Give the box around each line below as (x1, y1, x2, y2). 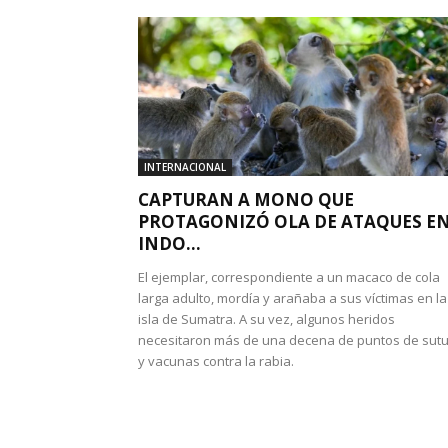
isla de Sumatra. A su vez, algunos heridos (138, 310, 395, 328)
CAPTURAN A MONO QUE (138, 188, 354, 211)
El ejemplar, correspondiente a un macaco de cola (138, 268, 440, 286)
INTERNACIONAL (144, 160, 226, 174)
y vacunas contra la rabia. (138, 352, 294, 370)
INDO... (138, 232, 201, 255)
